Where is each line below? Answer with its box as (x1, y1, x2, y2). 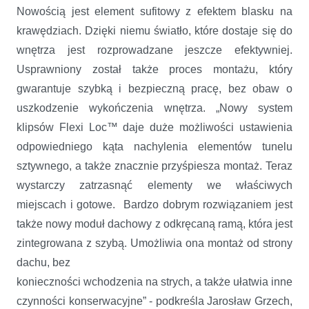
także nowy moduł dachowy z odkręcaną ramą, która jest (17, 217, 292, 230)
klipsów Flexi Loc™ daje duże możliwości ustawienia (17, 121, 292, 133)
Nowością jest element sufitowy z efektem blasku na (17, 5, 292, 17)
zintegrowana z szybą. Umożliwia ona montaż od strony (17, 237, 292, 249)
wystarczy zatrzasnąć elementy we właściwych (17, 179, 292, 191)
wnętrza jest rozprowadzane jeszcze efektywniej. (17, 43, 292, 56)
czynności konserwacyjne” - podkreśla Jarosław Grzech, (17, 295, 292, 307)
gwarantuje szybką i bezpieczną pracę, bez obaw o (17, 82, 292, 94)
